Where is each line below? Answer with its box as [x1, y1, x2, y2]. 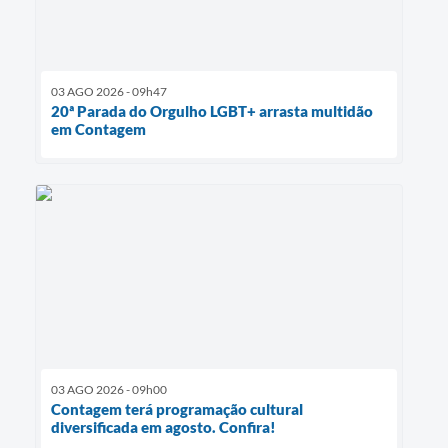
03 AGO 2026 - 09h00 [51, 382, 167, 398]
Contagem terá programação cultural [51, 400, 303, 419]
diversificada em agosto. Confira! [51, 418, 276, 437]
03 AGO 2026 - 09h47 [51, 83, 167, 99]
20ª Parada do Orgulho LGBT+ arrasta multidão [51, 101, 373, 120]
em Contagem [51, 119, 146, 138]
